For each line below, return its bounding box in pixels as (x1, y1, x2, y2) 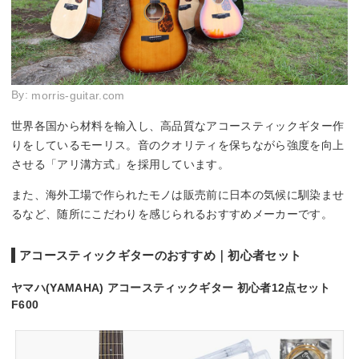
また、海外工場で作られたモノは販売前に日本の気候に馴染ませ (11, 188, 345, 201)
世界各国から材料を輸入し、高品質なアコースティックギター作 (11, 119, 345, 132)
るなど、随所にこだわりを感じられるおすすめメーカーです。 (11, 207, 333, 220)
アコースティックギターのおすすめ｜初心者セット (19, 248, 302, 262)
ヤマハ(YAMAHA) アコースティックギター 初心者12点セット (11, 280, 331, 294)
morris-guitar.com (31, 88, 125, 102)
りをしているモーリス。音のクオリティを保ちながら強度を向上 (11, 138, 345, 151)
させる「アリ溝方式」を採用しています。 (11, 157, 230, 171)
